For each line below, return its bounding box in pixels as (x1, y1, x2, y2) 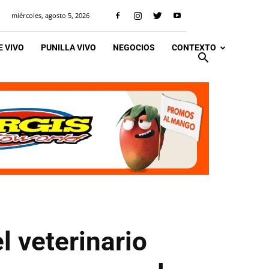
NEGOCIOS (113, 43, 155, 52)
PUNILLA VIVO (41, 43, 96, 52)
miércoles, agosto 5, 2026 (11, 11, 89, 20)
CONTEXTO (172, 43, 216, 52)
